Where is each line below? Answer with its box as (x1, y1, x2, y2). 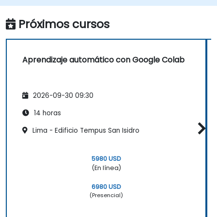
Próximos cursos (18, 16, 109, 32)
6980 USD (91, 183, 121, 191)
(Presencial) (89, 191, 123, 200)
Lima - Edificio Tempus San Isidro (31, 125, 139, 135)
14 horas (32, 108, 61, 118)
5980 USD (91, 155, 121, 163)
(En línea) (91, 164, 121, 172)
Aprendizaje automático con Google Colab (22, 54, 185, 65)
